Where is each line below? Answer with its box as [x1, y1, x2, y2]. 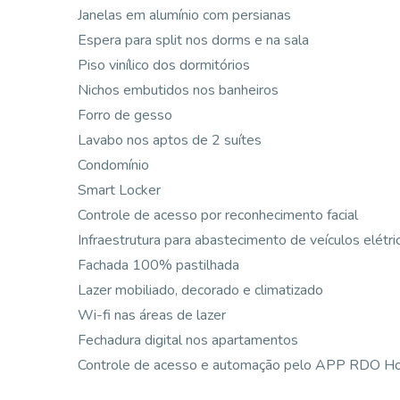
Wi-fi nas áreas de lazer [78, 305, 226, 325]
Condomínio [78, 155, 149, 175]
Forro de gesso [78, 105, 172, 125]
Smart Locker [78, 180, 161, 200]
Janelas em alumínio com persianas [78, 5, 291, 25]
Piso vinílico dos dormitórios [78, 55, 250, 75]
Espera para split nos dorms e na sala [78, 30, 309, 50]
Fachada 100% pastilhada [78, 255, 239, 275]
